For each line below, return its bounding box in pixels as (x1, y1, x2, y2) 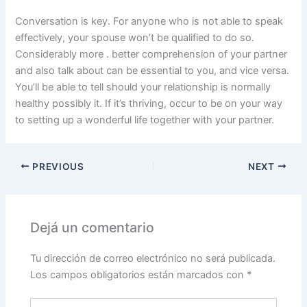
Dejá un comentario (30, 219, 155, 236)
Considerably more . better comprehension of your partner (15, 47, 288, 60)
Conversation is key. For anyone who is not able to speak (15, 14, 284, 27)
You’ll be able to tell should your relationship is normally (15, 80, 271, 93)
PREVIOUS (29, 160, 84, 172)
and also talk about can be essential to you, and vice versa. (15, 64, 290, 77)
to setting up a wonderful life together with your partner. (15, 113, 275, 126)
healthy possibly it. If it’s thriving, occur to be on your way (15, 97, 283, 110)
